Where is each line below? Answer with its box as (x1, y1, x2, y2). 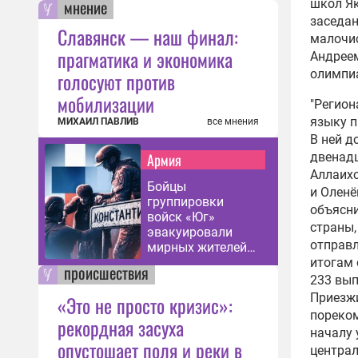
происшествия (64, 261, 149, 284)
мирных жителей (147, 240, 247, 255)
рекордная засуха (58, 313, 184, 342)
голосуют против (58, 67, 175, 96)
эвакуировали (147, 225, 233, 240)
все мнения (207, 116, 259, 127)
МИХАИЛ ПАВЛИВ (58, 116, 139, 127)
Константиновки (147, 270, 246, 285)
